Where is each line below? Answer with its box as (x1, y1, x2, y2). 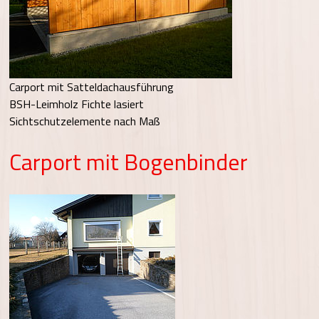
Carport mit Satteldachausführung (9, 78, 174, 95)
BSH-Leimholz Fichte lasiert (9, 95, 145, 113)
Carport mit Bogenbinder (9, 145, 249, 179)
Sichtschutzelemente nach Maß (9, 112, 161, 130)
